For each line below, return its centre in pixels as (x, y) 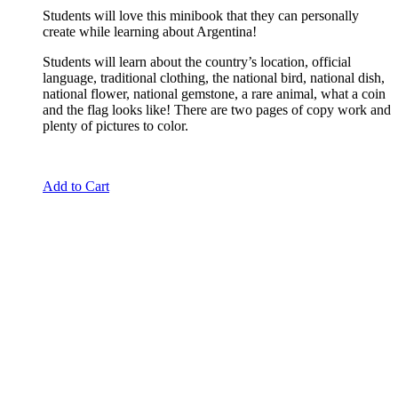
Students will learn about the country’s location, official (197, 61)
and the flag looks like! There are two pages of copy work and (217, 109)
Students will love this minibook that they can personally (201, 15)
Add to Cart (76, 186)
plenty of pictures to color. (115, 125)
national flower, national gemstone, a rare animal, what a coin (214, 93)
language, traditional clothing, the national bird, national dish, (214, 77)
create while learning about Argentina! (150, 31)
